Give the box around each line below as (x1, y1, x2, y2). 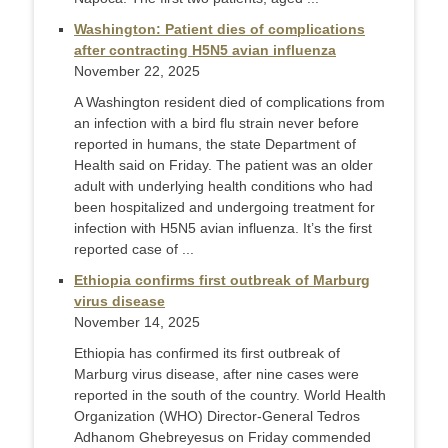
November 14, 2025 (74, 314, 200, 331)
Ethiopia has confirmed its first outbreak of (74, 345, 340, 362)
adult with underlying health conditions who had (74, 178, 373, 195)
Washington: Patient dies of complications (74, 21, 365, 38)
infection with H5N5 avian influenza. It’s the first (74, 220, 372, 237)
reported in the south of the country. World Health (74, 387, 386, 404)
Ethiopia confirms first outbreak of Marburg (74, 272, 370, 289)
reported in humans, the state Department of (74, 136, 356, 153)
